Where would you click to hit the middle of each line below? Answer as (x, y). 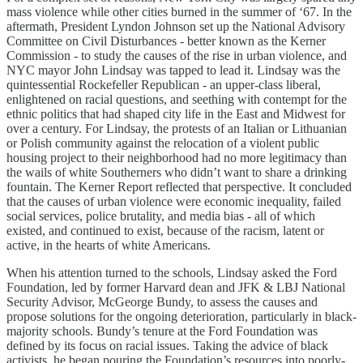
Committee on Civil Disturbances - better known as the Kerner (166, 41)
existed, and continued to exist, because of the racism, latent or (165, 230)
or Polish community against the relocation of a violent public (163, 143)
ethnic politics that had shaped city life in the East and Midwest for (176, 113)
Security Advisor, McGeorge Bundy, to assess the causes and (162, 301)
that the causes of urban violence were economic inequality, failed (174, 201)
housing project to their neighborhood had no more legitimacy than (177, 157)
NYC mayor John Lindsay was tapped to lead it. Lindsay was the (173, 70)
